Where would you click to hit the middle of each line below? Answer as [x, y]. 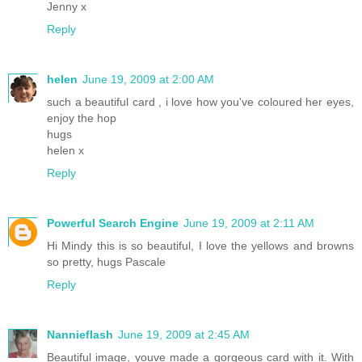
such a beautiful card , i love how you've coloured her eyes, [200, 102]
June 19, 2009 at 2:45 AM [184, 334]
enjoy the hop [82, 118]
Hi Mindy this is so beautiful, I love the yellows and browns [200, 245]
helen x [65, 150]
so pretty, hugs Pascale [106, 261]
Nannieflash [80, 334]
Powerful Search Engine [113, 223]
